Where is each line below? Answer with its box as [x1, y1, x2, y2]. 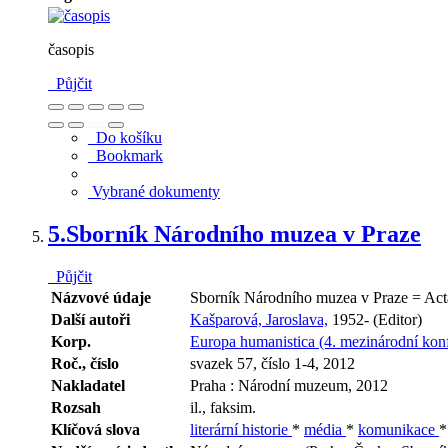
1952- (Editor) [328, 310, 422, 328]
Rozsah [51, 398, 101, 416]
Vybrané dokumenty [88, 183, 220, 201]
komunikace [358, 420, 439, 438]
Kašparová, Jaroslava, [190, 310, 328, 328]
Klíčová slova [51, 420, 140, 438]
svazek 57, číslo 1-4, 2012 [190, 354, 355, 372]
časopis [48, 41, 94, 59]
